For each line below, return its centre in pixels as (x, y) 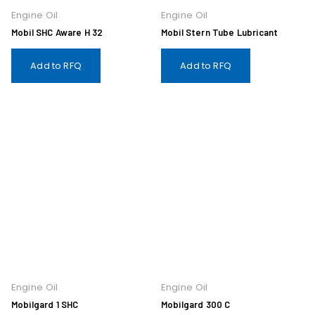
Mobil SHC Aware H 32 (57, 33)
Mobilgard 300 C (196, 304)
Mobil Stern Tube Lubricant (220, 33)
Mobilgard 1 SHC (45, 304)
